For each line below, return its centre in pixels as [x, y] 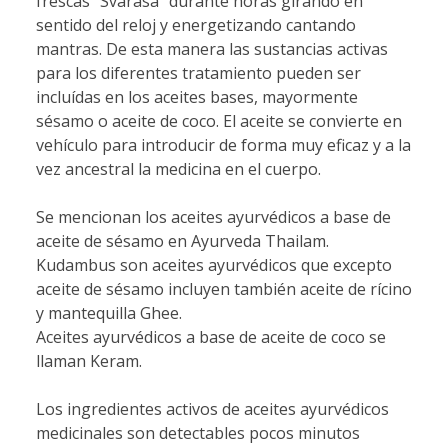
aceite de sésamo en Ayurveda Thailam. [182, 241]
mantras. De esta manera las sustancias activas [212, 49]
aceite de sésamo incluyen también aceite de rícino [224, 289]
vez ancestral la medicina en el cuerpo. [178, 169]
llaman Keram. [89, 361]
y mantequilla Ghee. [109, 313]
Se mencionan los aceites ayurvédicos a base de [213, 217]
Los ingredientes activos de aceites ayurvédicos [212, 409]
